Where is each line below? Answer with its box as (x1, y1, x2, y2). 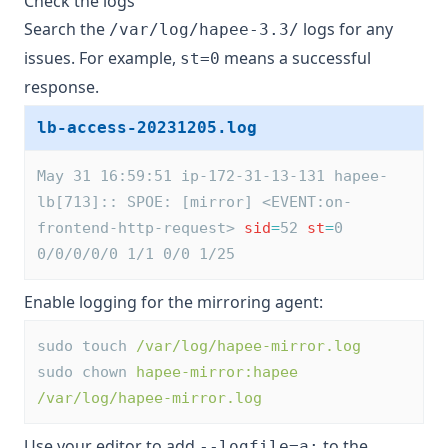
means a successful (220, 47, 371, 70)
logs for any (299, 18, 393, 41)
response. (24, 76, 99, 99)
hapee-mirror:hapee (136, 363, 298, 382)
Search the (24, 18, 109, 41)
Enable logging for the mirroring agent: (24, 291, 323, 314)
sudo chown (37, 363, 136, 382)
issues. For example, (24, 47, 180, 70)
